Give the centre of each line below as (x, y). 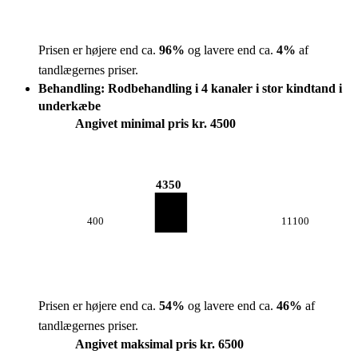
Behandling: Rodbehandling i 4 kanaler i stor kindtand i (190, 88)
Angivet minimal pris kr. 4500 (155, 123)
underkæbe (70, 106)
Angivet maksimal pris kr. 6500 (159, 344)
